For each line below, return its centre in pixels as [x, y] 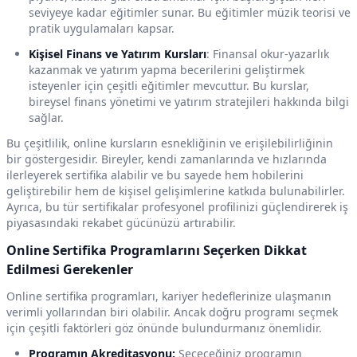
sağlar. [46, 118]
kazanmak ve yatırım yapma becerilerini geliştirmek [167, 70]
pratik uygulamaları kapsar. [102, 29]
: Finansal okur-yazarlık [268, 54]
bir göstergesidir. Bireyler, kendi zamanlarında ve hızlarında [167, 159]
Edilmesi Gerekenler [70, 270]
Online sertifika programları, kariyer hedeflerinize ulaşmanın [169, 296]
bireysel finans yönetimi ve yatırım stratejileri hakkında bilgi [189, 102]
